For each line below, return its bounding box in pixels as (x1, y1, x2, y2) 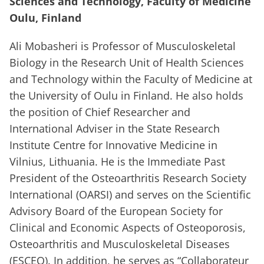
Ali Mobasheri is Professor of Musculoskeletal (9, 39, 236, 54)
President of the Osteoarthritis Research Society (9, 171, 246, 186)
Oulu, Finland (9, 11, 81, 25)
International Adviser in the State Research (9, 121, 220, 136)
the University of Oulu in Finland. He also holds (9, 88, 243, 103)
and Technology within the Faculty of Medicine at (9, 72, 252, 87)
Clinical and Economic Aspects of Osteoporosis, (9, 220, 246, 235)
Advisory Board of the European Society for (9, 204, 223, 219)
